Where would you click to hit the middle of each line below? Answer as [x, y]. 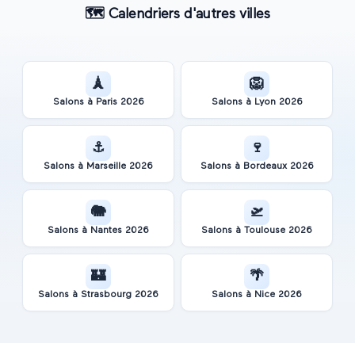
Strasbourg [106, 295]
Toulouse [265, 231]
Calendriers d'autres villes [187, 15]
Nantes [106, 231]
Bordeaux [265, 167]
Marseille [106, 167]
